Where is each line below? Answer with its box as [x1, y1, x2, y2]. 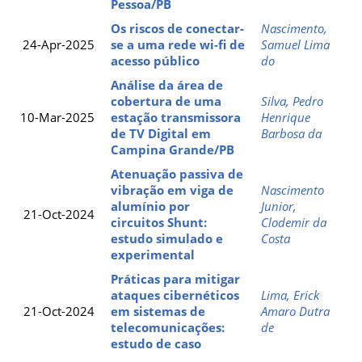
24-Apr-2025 [23, 36, 95, 53]
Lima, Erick [261, 286, 319, 303]
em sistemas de [111, 302, 205, 319]
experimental [111, 246, 195, 263]
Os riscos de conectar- [111, 19, 244, 36]
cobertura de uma [111, 92, 221, 109]
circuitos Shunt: [111, 213, 207, 230]
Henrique [261, 108, 310, 125]
